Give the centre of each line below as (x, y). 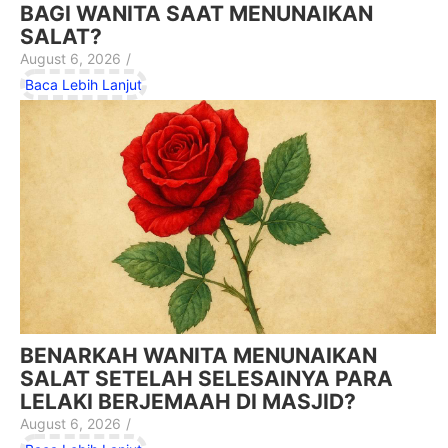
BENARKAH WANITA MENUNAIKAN (198, 355)
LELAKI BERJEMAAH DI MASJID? (188, 401)
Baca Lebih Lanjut (83, 84)
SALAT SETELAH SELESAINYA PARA (206, 378)
